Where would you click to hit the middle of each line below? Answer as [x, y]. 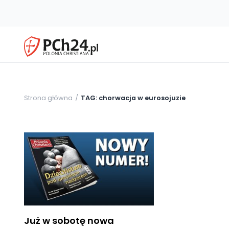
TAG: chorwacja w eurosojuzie [133, 98]
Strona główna [48, 98]
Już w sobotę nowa [69, 220]
